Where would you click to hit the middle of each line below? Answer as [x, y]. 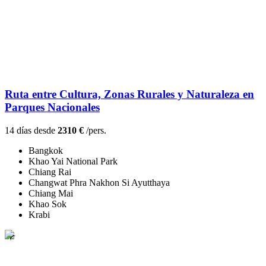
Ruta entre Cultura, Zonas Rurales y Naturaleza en [129, 94]
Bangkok [46, 151]
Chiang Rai [50, 172]
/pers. [95, 131]
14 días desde [31, 131]
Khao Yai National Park [73, 161]
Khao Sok [47, 204]
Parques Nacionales [52, 107]
